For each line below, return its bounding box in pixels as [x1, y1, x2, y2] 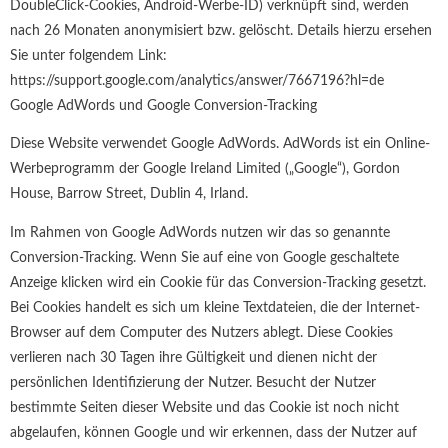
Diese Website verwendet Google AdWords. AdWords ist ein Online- [10, 137, 430, 152]
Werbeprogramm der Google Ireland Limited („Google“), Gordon [10, 162, 400, 177]
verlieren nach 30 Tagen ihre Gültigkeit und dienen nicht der [10, 351, 377, 366]
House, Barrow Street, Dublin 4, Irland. [10, 187, 248, 202]
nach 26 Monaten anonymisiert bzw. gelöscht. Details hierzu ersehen [10, 23, 432, 38]
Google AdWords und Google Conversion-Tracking [10, 98, 317, 113]
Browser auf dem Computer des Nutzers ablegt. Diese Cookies [10, 326, 393, 341]
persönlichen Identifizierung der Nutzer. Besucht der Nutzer [10, 376, 376, 391]
